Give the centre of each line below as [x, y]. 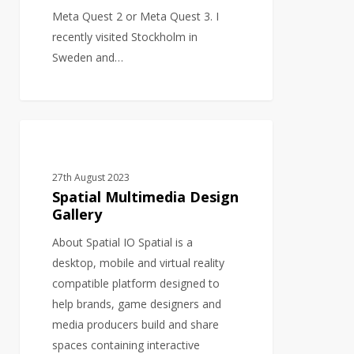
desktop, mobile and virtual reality [139, 262]
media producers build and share [136, 324]
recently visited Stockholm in [125, 36]
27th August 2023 [91, 177]
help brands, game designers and [137, 303]
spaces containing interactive [126, 345]
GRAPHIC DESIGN [85, 145]
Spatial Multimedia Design [146, 196]
